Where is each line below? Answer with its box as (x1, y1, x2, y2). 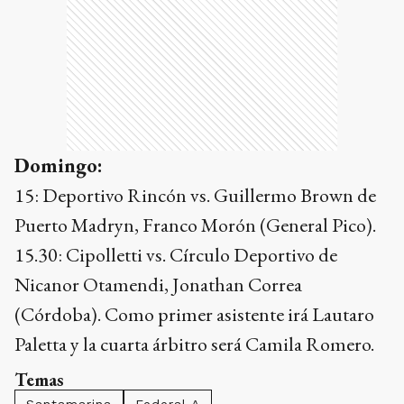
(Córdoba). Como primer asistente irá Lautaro (14, 301, 374, 328)
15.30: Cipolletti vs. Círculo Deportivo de (14, 242, 337, 269)
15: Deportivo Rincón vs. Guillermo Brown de (14, 182, 376, 209)
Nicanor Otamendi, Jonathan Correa (14, 271, 302, 298)
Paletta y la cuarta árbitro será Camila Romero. (14, 331, 374, 358)
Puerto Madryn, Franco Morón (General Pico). (14, 212, 376, 239)
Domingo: (14, 152, 103, 179)
